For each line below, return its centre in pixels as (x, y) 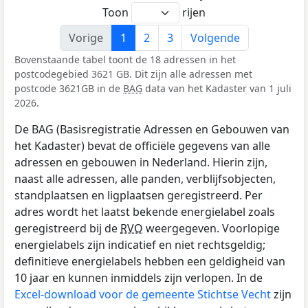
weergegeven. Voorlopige (211, 228)
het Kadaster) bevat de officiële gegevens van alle (142, 145)
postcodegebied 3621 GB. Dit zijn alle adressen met (133, 74)
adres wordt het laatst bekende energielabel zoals (145, 211)
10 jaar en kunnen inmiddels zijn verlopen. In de (139, 277)
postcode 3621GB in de (69, 88)
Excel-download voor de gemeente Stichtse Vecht (143, 294)
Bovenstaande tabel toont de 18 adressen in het (125, 59)
